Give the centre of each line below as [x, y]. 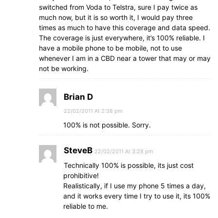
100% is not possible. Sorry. [107, 125]
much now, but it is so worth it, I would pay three [116, 17]
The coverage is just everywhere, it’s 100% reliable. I [122, 38]
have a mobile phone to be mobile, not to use [110, 48]
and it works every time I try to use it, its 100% [137, 196]
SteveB [78, 150]
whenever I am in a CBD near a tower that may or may [125, 58]
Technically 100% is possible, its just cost [129, 165]
